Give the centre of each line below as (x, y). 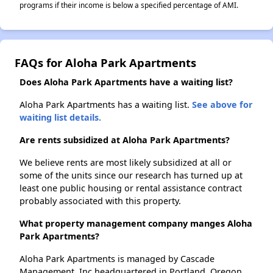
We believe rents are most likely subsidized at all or (126, 163)
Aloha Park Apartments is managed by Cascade (117, 259)
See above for (222, 105)
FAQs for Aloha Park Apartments (105, 63)
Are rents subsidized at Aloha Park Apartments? (125, 140)
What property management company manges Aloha (136, 224)
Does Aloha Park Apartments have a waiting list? (126, 82)
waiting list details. (60, 118)
